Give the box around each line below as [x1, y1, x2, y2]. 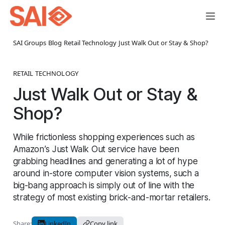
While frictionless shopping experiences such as [13, 131, 195, 142]
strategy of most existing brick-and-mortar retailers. [13, 191, 210, 202]
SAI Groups [13, 38, 46, 47]
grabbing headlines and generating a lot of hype [13, 155, 198, 166]
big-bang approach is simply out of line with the [13, 179, 194, 190]
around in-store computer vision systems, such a [13, 167, 199, 178]
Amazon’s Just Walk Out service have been [13, 143, 179, 154]
